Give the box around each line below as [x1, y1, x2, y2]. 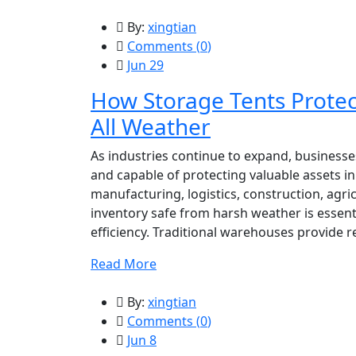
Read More [91, 255, 157, 273]
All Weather [91, 111, 211, 141]
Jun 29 [127, 56, 164, 74]
